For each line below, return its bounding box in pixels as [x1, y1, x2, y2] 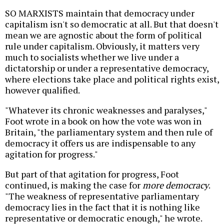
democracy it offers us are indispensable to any [5, 136, 195, 149]
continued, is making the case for [5, 178, 142, 191]
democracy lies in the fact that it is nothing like [5, 200, 200, 213]
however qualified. [5, 83, 80, 96]
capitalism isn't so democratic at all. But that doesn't [5, 17, 218, 30]
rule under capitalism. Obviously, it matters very [5, 39, 199, 52]
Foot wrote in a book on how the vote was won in [5, 114, 201, 127]
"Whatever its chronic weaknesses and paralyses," [5, 103, 207, 116]
